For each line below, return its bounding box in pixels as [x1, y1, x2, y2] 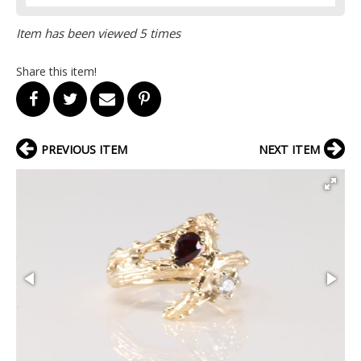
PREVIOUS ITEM [41, 141, 127, 157]
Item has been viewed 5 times [16, 24, 180, 41]
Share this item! [16, 63, 97, 79]
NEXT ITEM [259, 141, 320, 157]
